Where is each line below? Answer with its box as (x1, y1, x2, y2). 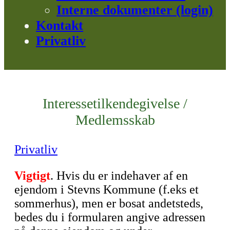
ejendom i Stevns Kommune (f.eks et (14, 183, 199, 197)
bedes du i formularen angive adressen (14, 210, 205, 224)
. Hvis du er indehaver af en (50, 169, 188, 183)
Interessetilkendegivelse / (43, 95, 187, 112)
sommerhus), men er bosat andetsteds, (14, 197, 203, 210)
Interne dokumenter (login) (56, 2, 213, 17)
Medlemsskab (75, 112, 155, 128)
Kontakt (36, 17, 83, 33)
